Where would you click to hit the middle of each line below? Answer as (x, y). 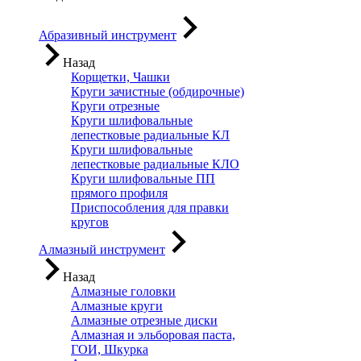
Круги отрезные (115, 106)
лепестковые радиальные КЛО (155, 164)
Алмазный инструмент (102, 249)
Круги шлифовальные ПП (143, 178)
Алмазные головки (123, 291)
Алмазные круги (117, 306)
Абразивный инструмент (108, 35)
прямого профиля (119, 193)
